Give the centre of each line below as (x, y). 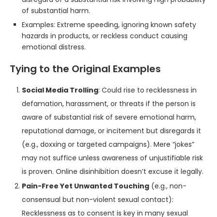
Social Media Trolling (60, 90)
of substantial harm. (56, 11)
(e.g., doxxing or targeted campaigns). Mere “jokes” (108, 144)
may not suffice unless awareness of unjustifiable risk (112, 158)
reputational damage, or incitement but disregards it (111, 131)
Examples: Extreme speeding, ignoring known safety (109, 25)
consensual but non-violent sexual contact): (98, 200)
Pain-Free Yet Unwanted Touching (85, 186)
